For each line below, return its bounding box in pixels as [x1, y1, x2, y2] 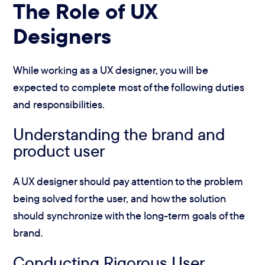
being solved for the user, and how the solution [13, 191, 227, 205]
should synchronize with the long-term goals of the [13, 208, 245, 222]
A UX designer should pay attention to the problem [13, 174, 244, 188]
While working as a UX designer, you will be [13, 63, 209, 77]
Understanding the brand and [13, 124, 225, 145]
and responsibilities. [13, 98, 105, 112]
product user [13, 140, 105, 161]
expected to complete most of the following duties [13, 80, 245, 95]
